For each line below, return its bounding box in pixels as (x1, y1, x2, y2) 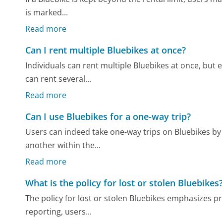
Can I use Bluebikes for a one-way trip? (25, 110, 191, 122)
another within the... (25, 140, 101, 151)
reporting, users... (25, 206, 92, 218)
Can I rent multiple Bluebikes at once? (25, 44, 186, 56)
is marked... (25, 7, 68, 18)
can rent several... (25, 73, 92, 85)
